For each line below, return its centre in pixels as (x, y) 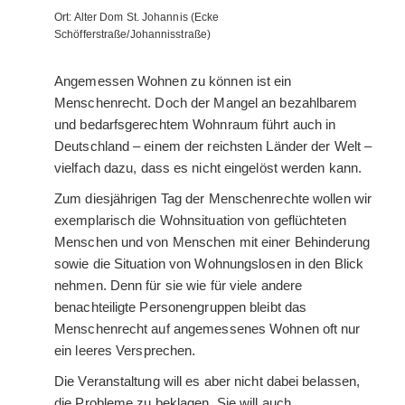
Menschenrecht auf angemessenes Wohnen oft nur (207, 329)
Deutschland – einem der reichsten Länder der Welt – (213, 146)
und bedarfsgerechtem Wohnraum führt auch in (195, 125)
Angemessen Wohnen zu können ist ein (173, 81)
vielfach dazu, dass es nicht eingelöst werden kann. (208, 168)
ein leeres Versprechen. (125, 351)
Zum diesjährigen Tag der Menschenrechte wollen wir (213, 199)
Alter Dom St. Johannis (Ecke (146, 18)
